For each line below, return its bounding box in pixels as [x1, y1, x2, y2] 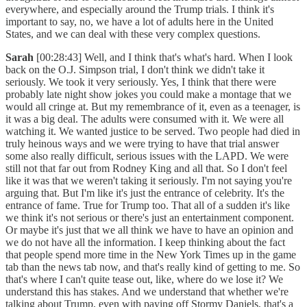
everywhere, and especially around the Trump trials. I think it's [5, 3, 274, 16]
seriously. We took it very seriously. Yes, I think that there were [5, 76, 276, 88]
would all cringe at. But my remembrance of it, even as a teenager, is [5, 101, 300, 113]
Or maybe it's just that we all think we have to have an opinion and [5, 224, 293, 236]
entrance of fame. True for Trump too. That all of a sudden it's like [5, 199, 290, 212]
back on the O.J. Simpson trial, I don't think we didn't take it [5, 64, 265, 76]
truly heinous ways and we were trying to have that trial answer [5, 138, 279, 150]
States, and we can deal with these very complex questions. [5, 28, 266, 40]
